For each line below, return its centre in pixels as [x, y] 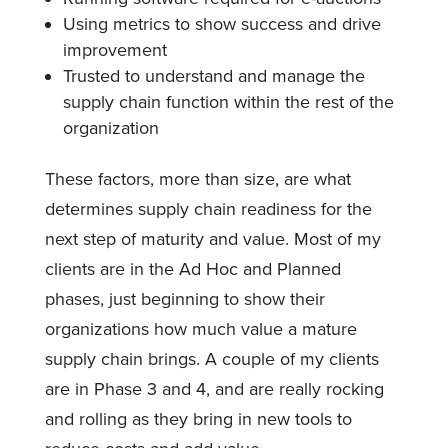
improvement [114, 49]
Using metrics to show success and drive [221, 23]
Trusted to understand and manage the [213, 75]
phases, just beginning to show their [184, 298]
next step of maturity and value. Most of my [212, 238]
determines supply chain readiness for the [208, 208]
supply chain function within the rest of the [228, 101]
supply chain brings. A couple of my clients [211, 358]
